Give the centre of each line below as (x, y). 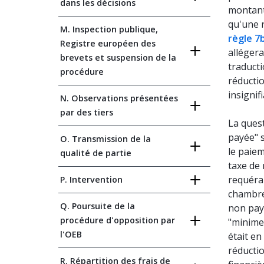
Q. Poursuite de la (98, 206)
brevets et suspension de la (118, 57)
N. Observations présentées (119, 98)
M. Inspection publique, (109, 29)
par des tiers (87, 112)
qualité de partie (96, 153)
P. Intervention (91, 179)
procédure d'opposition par (118, 220)
